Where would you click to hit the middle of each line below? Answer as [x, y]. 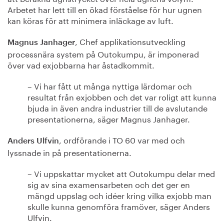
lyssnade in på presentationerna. [69, 152]
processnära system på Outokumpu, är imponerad [103, 53]
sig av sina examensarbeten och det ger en [109, 184]
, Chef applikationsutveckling [130, 41]
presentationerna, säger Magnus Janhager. [109, 118]
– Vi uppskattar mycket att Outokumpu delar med [121, 173]
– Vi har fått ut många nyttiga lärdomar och [110, 85]
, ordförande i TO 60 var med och [122, 139]
